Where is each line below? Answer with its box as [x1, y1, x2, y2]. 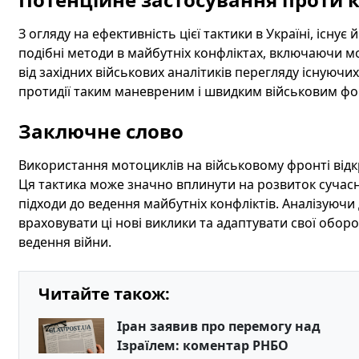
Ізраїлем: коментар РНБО [116, 337, 288, 354]
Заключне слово [18, 118, 184, 144]
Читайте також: [38, 283, 170, 305]
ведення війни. [18, 233, 111, 251]
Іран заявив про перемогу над [116, 317, 321, 335]
